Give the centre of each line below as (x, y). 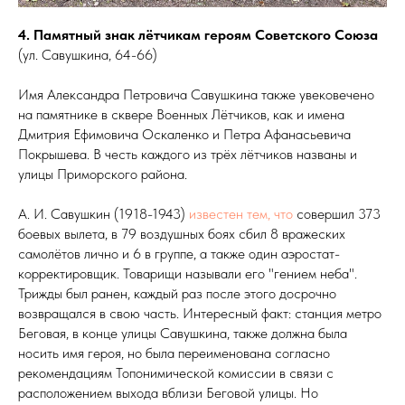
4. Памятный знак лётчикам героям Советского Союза (198, 34)
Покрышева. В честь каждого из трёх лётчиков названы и (188, 154)
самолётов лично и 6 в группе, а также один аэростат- (179, 253)
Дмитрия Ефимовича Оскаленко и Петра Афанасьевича (184, 134)
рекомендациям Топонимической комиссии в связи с (176, 372)
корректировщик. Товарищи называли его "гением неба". (188, 273)
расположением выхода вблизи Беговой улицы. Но (168, 392)
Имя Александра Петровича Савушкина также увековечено (196, 94)
